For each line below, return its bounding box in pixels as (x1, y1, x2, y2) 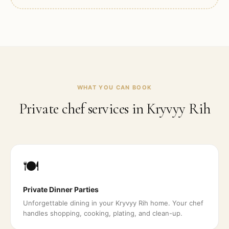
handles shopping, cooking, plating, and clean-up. (23, 209, 182, 217)
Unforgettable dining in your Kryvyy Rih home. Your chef (23, 199, 203, 207)
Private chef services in (18, 100, 147, 118)
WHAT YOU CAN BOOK (77, 84, 152, 91)
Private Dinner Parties (23, 185, 99, 194)
